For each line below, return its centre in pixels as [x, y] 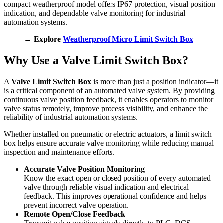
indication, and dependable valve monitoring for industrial [95, 13]
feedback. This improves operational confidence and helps [115, 196]
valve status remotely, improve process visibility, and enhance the [106, 108]
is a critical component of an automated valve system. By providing [109, 90]
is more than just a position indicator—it [155, 81]
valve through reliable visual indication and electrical [106, 187]
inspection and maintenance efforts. [59, 152]
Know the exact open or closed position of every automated [117, 178]
